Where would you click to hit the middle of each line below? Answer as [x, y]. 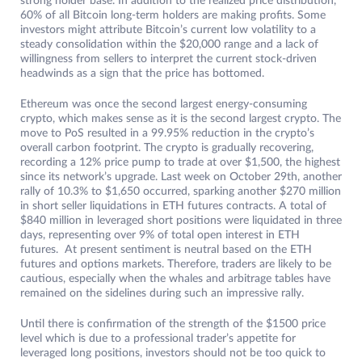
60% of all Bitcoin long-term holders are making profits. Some [173, 16]
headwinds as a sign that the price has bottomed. [142, 74]
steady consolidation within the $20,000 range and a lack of [169, 45]
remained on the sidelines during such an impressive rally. [162, 294]
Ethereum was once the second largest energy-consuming [164, 105]
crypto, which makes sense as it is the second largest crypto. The [181, 119]
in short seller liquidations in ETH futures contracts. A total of [173, 206]
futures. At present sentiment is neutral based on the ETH [166, 250]
